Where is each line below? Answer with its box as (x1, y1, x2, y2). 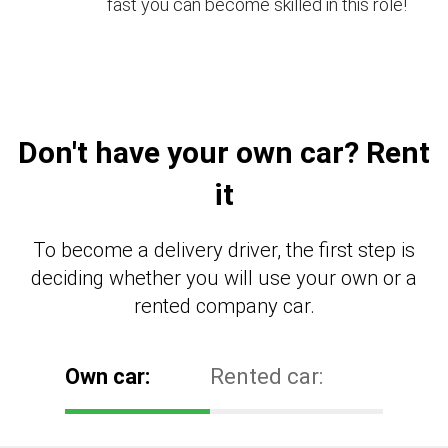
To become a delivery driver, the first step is (33, 238, 415, 262)
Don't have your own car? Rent (18, 135, 430, 170)
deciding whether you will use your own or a (31, 266, 417, 290)
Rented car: (210, 364, 323, 389)
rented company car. (133, 294, 315, 318)
